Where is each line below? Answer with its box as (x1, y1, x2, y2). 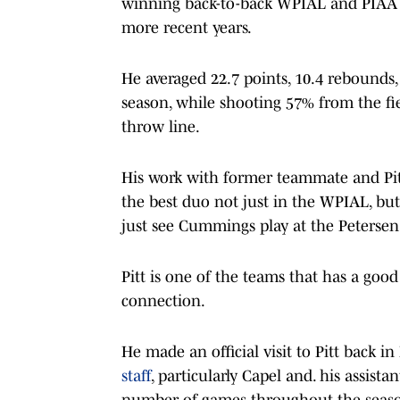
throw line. (121, 117, 200, 136)
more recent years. (121, 18, 254, 37)
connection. (121, 291, 205, 310)
